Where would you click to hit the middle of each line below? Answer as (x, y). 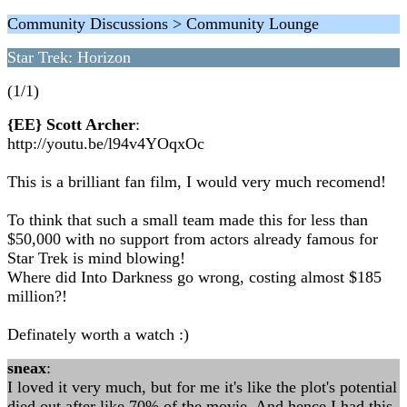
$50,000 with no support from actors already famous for (193, 239)
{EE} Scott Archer (71, 124)
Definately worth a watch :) (98, 334)
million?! (37, 296)
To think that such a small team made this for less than (188, 220)
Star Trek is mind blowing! (96, 258)
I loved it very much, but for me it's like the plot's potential (202, 387)
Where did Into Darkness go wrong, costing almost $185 (194, 277)
